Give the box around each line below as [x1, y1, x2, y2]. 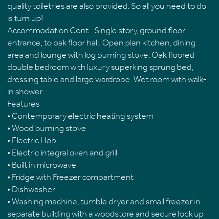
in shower [7, 86, 43, 97]
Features [7, 98, 40, 109]
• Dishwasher [7, 184, 55, 195]
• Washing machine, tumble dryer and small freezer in [7, 196, 200, 207]
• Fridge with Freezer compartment [7, 172, 133, 183]
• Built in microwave [7, 159, 76, 171]
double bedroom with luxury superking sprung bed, [7, 62, 194, 73]
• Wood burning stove [7, 123, 86, 134]
